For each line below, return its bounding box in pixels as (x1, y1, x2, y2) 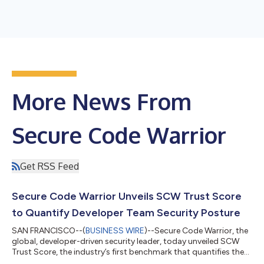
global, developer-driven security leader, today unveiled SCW (12, 236, 239, 246)
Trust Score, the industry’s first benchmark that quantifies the (12, 246, 244, 257)
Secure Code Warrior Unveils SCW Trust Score (12, 189, 242, 203)
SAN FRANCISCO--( (12, 225, 85, 236)
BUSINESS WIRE (85, 225, 144, 236)
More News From (12, 87, 192, 115)
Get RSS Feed (20, 160, 79, 172)
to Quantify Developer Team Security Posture (12, 206, 240, 219)
